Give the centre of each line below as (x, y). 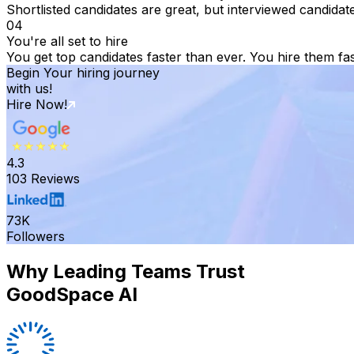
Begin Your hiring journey (83, 72)
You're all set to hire (67, 41)
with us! (29, 88)
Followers (36, 236)
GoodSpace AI (72, 294)
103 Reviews (43, 178)
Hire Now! (37, 104)
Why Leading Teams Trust (126, 271)
